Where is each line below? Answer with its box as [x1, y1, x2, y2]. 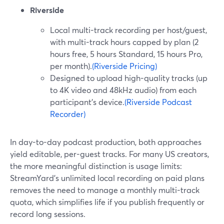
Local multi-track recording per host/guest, [50, 24, 207, 35]
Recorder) [50, 108, 85, 119]
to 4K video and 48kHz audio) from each [50, 84, 196, 95]
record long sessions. [10, 208, 85, 219]
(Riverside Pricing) [92, 60, 157, 71]
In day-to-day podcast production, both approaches [10, 136, 201, 147]
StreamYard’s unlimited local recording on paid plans [10, 172, 204, 183]
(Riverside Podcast [124, 96, 192, 107]
